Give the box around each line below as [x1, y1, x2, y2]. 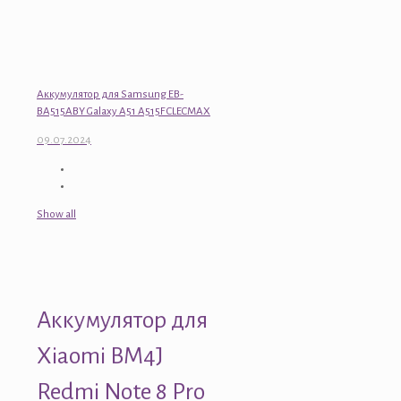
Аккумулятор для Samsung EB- [37, 89, 183, 100]
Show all [37, 209, 76, 220]
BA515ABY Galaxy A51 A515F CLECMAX [37, 106, 210, 117]
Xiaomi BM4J [37, 343, 164, 369]
